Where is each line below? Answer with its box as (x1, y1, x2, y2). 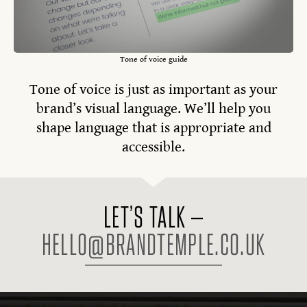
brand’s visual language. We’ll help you (36, 101, 271, 118)
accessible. (122, 139, 185, 156)
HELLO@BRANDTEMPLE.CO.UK (41, 228, 266, 263)
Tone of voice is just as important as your (29, 82, 278, 99)
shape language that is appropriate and (36, 120, 271, 137)
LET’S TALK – (103, 200, 204, 236)
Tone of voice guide (119, 54, 188, 64)
